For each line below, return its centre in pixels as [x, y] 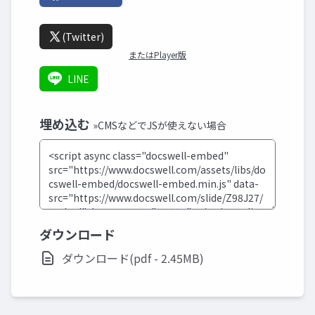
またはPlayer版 [157, 54]
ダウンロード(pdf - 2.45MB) [133, 258]
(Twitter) [83, 37]
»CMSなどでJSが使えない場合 [160, 125]
